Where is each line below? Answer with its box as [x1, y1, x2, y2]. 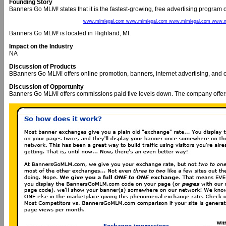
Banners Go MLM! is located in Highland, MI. [9, 30, 131, 37]
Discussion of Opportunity [9, 83, 84, 90]
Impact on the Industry [9, 43, 73, 50]
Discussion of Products [9, 63, 76, 70]
